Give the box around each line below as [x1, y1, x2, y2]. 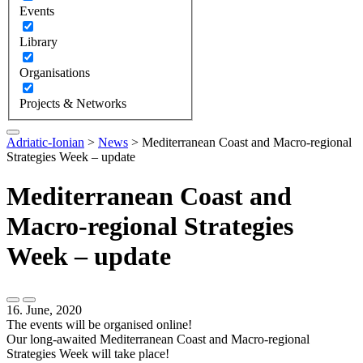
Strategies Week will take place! [6, 347, 169, 361]
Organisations [19, 65, 90, 79]
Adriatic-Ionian [6, 135, 84, 149]
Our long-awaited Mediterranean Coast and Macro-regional [6, 332, 310, 347]
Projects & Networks [19, 96, 126, 110]
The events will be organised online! [6, 318, 192, 332]
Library [19, 34, 58, 49]
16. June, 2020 [6, 303, 82, 318]
